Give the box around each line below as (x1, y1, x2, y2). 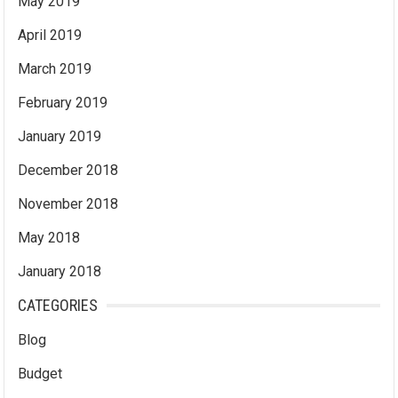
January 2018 (18, 263, 102, 280)
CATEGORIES (18, 296, 99, 314)
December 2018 (18, 162, 119, 179)
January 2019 (18, 128, 102, 145)
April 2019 (18, 27, 83, 44)
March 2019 (18, 60, 92, 77)
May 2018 (18, 229, 81, 246)
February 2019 (18, 94, 108, 111)
